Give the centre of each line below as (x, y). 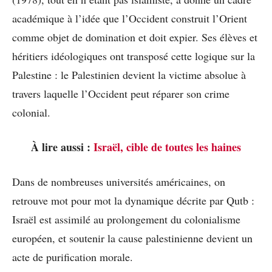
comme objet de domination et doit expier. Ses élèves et (135, 37)
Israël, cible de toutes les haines (167, 147)
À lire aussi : (62, 147)
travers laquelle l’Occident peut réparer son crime (121, 93)
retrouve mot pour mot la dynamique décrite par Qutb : (133, 200)
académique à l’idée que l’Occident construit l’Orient (130, 18)
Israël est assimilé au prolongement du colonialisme (126, 219)
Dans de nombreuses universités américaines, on (119, 181)
